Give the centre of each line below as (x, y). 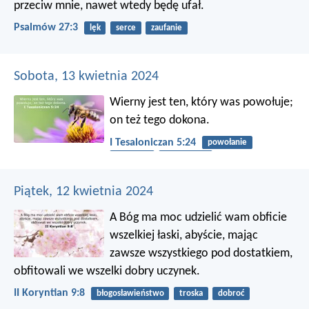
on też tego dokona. (160, 121)
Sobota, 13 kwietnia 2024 (86, 77)
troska (191, 293)
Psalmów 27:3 (46, 28)
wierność (132, 157)
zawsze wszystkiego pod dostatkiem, (201, 253)
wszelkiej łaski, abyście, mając (184, 235)
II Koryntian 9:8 (49, 293)
